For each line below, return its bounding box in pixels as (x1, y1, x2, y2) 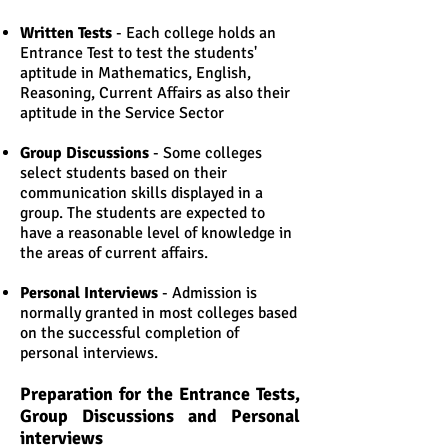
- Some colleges (153, 143, 262, 163)
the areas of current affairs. (20, 243, 208, 263)
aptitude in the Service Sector (20, 103, 224, 123)
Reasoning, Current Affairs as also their (20, 83, 290, 103)
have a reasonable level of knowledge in (20, 223, 292, 243)
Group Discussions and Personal (20, 405, 300, 427)
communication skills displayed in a (20, 183, 263, 203)
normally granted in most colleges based (20, 303, 297, 323)
